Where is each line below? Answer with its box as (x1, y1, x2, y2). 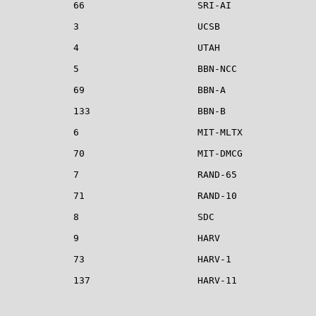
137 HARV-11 (6, 274, 237, 286)
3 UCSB (6, 20, 220, 32)
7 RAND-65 (6, 169, 237, 180)
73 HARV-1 (6, 253, 231, 265)
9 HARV (6, 232, 220, 243)
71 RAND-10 (6, 190, 237, 201)
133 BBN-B (6, 105, 226, 116)
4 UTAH (6, 42, 220, 53)
